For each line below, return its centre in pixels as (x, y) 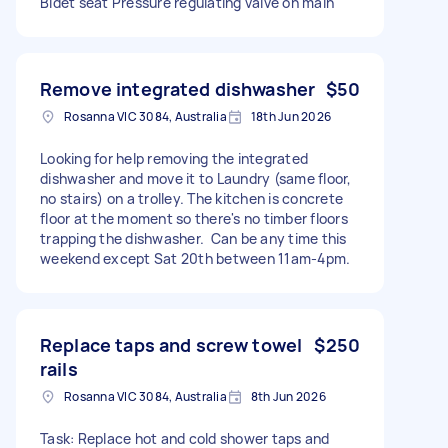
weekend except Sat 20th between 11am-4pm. (195, 258)
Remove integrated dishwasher (178, 88)
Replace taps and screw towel (171, 344)
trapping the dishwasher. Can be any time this (193, 238)
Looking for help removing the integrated (174, 158)
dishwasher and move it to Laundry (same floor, (196, 178)
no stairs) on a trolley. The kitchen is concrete (191, 198)
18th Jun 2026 (290, 116)
